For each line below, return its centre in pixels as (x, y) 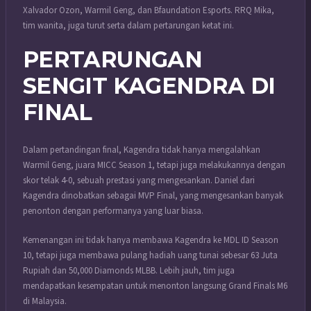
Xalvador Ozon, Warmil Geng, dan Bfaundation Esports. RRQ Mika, (149, 10)
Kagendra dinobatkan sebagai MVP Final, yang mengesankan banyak (153, 196)
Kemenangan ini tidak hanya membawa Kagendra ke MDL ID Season (151, 240)
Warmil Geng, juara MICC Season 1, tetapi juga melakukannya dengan (154, 166)
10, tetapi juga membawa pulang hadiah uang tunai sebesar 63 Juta (150, 255)
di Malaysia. (45, 301)
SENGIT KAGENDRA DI (149, 86)
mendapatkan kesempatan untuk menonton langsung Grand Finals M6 (155, 286)
